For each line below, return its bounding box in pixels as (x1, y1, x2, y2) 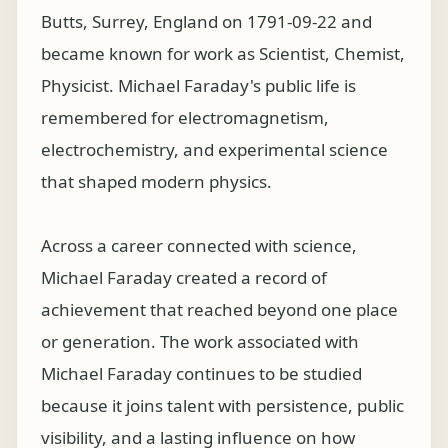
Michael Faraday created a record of (41, 266, 327, 289)
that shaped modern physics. (41, 170, 272, 193)
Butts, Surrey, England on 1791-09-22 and (41, 10, 372, 33)
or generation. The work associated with (41, 330, 359, 353)
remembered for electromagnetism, (41, 106, 329, 129)
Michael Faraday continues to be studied (41, 362, 362, 385)
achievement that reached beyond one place (41, 298, 398, 321)
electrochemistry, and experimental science (41, 138, 388, 161)
